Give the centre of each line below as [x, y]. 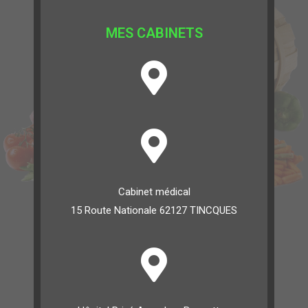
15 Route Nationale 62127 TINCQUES [154, 210]
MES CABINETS [154, 33]
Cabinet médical [154, 192]
